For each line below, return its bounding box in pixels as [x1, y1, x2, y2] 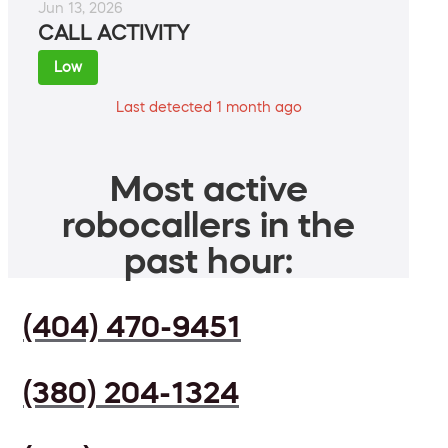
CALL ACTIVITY [38, 23, 189, 44]
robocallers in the [62, 206, 355, 243]
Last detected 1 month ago [115, 100, 302, 115]
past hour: [124, 242, 293, 279]
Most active [109, 170, 308, 207]
